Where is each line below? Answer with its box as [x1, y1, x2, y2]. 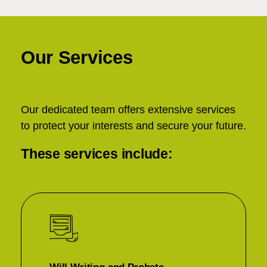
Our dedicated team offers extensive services [21, 104, 235, 116]
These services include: [21, 146, 173, 162]
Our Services [21, 47, 133, 68]
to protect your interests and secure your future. [21, 120, 246, 132]
